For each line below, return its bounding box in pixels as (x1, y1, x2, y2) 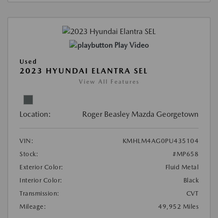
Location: (19, 109, 51, 119)
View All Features (78, 78, 140, 86)
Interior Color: (19, 177, 63, 184)
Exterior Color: (19, 163, 64, 171)
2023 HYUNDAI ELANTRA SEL (19, 66, 148, 76)
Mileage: (19, 203, 46, 211)
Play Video (114, 41, 149, 50)
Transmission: (19, 190, 60, 198)
